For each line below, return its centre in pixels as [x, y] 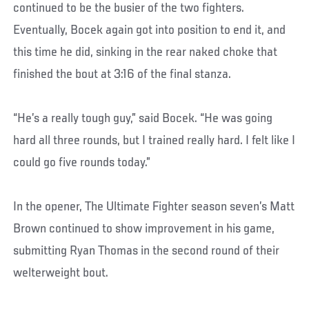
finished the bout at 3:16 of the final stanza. [122, 74]
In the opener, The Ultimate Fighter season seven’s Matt [154, 207]
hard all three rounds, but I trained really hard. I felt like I [154, 140]
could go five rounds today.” [82, 162]
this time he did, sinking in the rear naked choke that [146, 52]
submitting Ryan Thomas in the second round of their [147, 251]
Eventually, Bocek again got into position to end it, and [150, 30]
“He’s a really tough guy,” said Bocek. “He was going [143, 118]
